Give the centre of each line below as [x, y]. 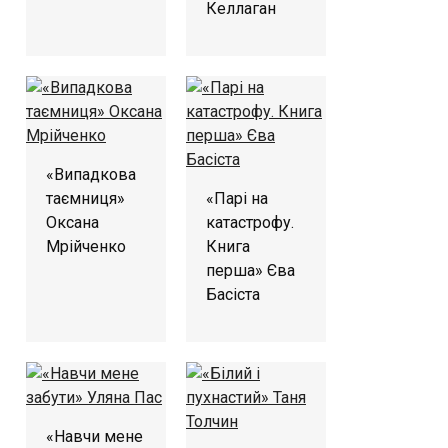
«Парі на [237, 198]
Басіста [233, 294]
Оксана [72, 222]
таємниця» [85, 198]
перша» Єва [250, 270]
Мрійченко [86, 246]
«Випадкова [91, 174]
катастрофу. [250, 222]
